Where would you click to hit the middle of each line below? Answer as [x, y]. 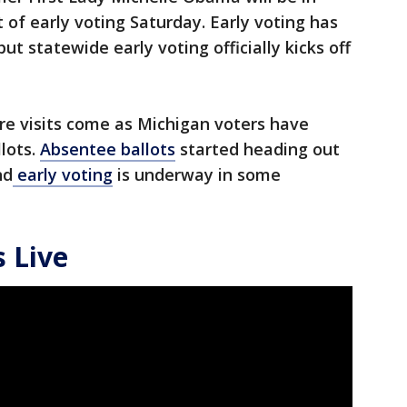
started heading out [258, 149]
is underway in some [197, 175]
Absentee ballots [108, 149]
